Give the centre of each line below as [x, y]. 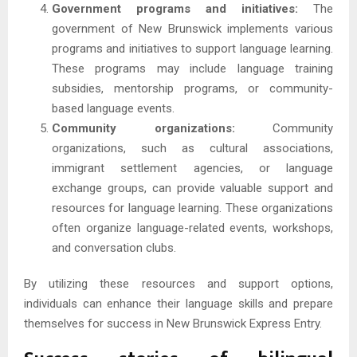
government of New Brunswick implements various [192, 29]
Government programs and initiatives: [175, 9]
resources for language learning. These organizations [192, 208]
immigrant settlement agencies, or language [192, 169]
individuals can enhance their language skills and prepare [178, 304]
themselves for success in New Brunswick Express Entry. [173, 324]
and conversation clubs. [114, 248]
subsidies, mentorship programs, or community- [192, 89]
